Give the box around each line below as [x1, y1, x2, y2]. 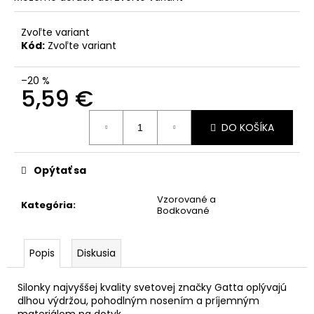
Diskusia [77, 246, 116, 261]
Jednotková [20, 109, 78, 123]
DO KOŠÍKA [221, 120, 274, 135]
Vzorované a [157, 193, 216, 207]
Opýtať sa [34, 163, 86, 178]
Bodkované [157, 204, 210, 218]
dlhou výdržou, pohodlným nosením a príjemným [18, 294, 259, 308]
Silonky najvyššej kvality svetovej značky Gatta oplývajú [18, 280, 287, 295]
